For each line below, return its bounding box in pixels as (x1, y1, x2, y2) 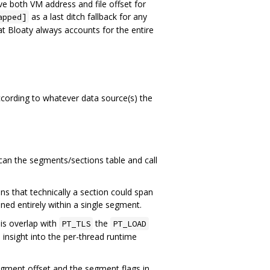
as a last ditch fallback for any (29, 10, 147, 22)
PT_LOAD (113, 218, 146, 230)
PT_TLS (61, 218, 90, 230)
